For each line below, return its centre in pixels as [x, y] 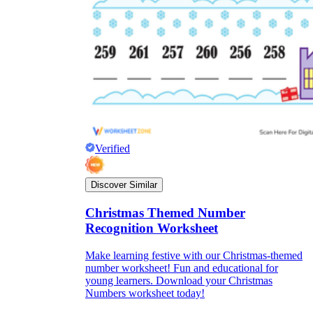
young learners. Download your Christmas [179, 280]
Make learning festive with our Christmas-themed [194, 255]
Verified [112, 149]
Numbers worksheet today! [145, 293]
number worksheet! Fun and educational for [182, 268]
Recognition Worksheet [152, 228]
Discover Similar [124, 185]
